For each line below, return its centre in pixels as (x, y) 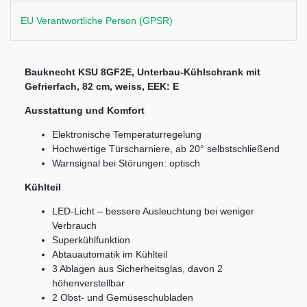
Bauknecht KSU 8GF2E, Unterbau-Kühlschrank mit (143, 72)
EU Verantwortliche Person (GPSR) (97, 21)
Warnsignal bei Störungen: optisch (126, 163)
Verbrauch (74, 226)
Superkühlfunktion (91, 240)
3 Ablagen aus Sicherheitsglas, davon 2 (137, 269)
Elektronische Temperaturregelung (127, 135)
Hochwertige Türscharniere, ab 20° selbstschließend (166, 149)
